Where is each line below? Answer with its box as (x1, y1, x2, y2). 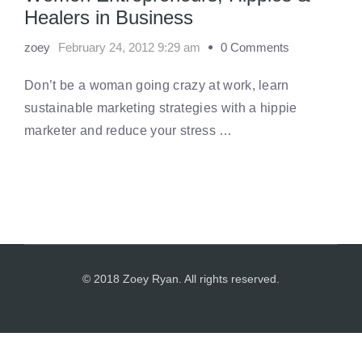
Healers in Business (24, 6, 193, 28)
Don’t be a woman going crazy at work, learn (24, 78, 289, 92)
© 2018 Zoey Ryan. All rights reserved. (82, 272, 280, 285)
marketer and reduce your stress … (24, 124, 233, 137)
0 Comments (221, 40, 289, 54)
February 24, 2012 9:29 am (58, 40, 200, 54)
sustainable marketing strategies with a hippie (24, 101, 297, 115)
